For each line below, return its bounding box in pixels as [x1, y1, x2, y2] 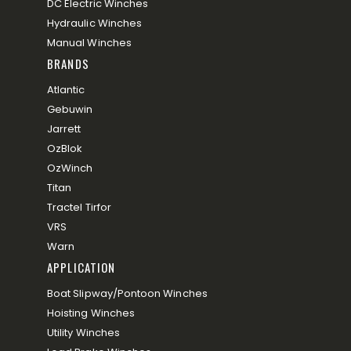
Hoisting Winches [47, 306, 136, 320]
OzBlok [47, 141, 83, 156]
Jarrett [47, 121, 81, 136]
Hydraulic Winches [47, 16, 143, 31]
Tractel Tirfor [47, 200, 111, 215]
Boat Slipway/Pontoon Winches [47, 286, 208, 301]
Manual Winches [47, 35, 132, 50]
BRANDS [47, 55, 89, 72]
